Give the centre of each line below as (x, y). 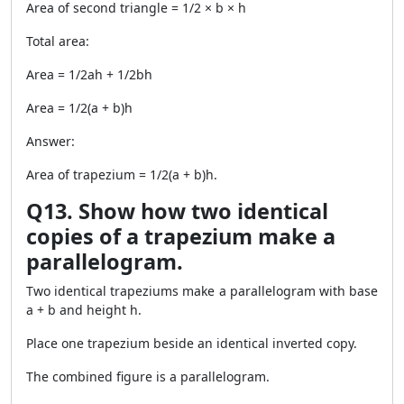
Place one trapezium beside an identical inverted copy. (192, 343)
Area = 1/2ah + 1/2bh (89, 74)
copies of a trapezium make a (181, 236)
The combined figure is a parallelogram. (148, 376)
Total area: (58, 41)
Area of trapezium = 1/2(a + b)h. (122, 174)
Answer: (50, 141)
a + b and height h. (84, 310)
